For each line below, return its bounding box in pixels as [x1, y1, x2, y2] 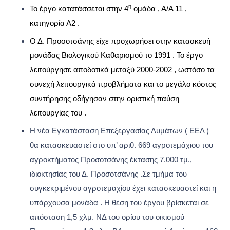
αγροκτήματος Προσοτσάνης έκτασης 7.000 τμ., [30, 156, 192, 164]
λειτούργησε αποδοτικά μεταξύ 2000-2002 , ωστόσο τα [30, 65, 215, 74]
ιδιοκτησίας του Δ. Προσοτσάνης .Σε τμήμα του [30, 170, 187, 178]
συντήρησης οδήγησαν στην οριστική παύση [30, 94, 179, 103]
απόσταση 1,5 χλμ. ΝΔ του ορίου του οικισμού [30, 213, 184, 221]
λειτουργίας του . [30, 108, 86, 117]
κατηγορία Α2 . [30, 18, 80, 27]
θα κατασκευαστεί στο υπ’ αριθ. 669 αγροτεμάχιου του [30, 141, 213, 149]
